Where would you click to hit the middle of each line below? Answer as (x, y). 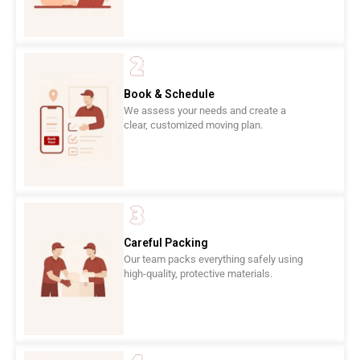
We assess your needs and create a (205, 110)
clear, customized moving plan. (194, 125)
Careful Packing (166, 243)
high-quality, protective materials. (198, 274)
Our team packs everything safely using (214, 260)
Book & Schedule (170, 94)
